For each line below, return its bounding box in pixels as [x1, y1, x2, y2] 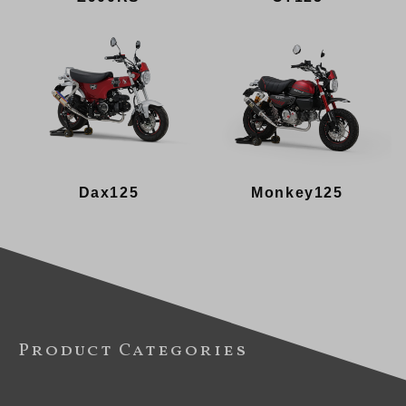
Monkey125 [251, 184, 343, 200]
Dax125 [78, 184, 140, 200]
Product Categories [18, 337, 248, 363]
